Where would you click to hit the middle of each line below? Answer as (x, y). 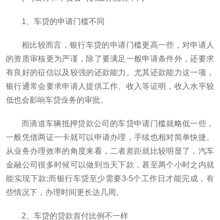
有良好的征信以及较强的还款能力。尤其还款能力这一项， (110, 72)
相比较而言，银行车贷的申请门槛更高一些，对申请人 (118, 45)
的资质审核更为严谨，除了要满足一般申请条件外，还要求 (110, 59)
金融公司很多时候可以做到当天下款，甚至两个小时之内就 (110, 165)
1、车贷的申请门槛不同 (63, 21)
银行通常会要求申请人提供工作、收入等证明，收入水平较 (110, 86)
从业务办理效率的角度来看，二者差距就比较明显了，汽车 (110, 151)
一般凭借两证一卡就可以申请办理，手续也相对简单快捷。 (110, 137)
